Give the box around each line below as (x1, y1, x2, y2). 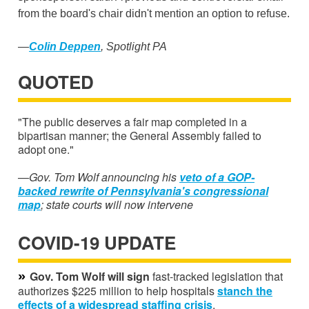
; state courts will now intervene (41, 196, 193, 212)
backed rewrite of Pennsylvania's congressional (18, 182, 268, 199)
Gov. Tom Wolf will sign (30, 268, 150, 284)
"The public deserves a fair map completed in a (18, 113, 247, 130)
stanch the (217, 282, 272, 299)
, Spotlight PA (101, 40, 167, 52)
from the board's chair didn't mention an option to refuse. (18, 7, 290, 19)
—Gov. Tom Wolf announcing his (18, 168, 179, 185)
